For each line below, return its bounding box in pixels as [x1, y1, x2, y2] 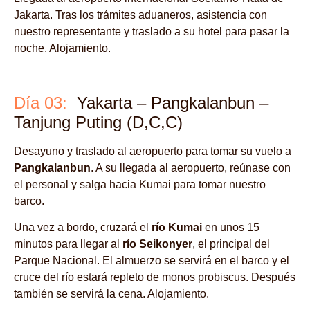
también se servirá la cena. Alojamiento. [14, 288, 209, 300]
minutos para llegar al [14, 238, 122, 250]
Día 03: [14, 93, 67, 112]
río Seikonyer [122, 238, 192, 250]
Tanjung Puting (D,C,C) [14, 112, 183, 131]
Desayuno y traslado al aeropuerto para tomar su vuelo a [14, 145, 291, 157]
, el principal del [192, 238, 270, 250]
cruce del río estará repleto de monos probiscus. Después [14, 271, 295, 284]
